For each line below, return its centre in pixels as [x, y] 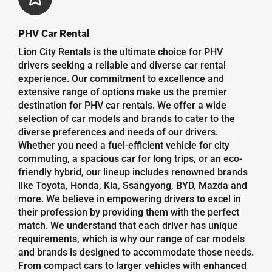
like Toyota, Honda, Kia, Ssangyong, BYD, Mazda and [132, 185]
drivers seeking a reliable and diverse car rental [122, 65]
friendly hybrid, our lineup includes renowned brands [133, 172]
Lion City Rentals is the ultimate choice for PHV [120, 52]
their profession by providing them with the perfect [128, 212]
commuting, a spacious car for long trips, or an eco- [130, 158]
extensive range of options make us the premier [122, 92]
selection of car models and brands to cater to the [126, 118]
